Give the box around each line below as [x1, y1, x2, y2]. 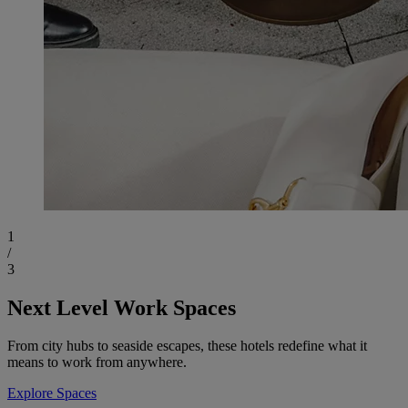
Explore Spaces [7, 385, 97, 402]
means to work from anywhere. [7, 354, 187, 371]
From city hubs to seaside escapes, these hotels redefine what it [7, 338, 367, 354]
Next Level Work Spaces [7, 295, 236, 320]
